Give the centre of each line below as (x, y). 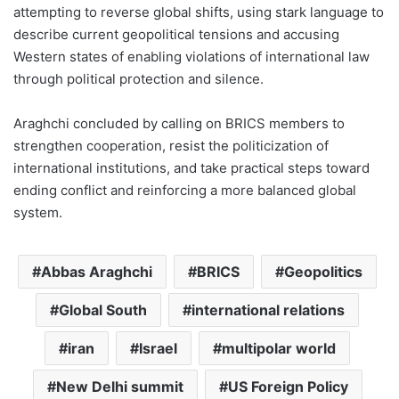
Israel (158, 349)
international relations (268, 310)
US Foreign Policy (288, 387)
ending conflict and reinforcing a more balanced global (185, 191)
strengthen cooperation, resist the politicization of (171, 146)
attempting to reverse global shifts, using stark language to (199, 12)
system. (38, 213)
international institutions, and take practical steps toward (191, 168)
